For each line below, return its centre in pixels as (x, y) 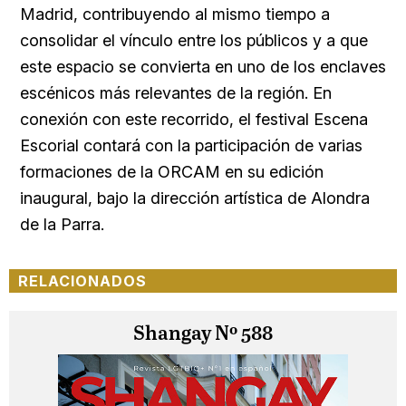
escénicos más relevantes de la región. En (176, 93)
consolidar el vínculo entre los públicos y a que (194, 41)
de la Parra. (62, 225)
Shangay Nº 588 (203, 335)
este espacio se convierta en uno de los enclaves (203, 67)
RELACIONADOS (82, 281)
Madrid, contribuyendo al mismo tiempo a (175, 14)
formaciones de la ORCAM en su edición (172, 172)
